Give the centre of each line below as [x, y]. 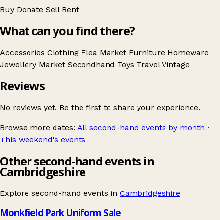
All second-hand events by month [141, 127]
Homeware [188, 53]
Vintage [176, 65]
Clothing [64, 53]
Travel [149, 65]
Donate [31, 10]
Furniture [148, 53]
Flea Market [105, 53]
